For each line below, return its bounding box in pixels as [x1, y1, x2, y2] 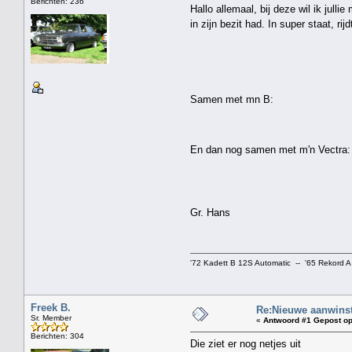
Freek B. [31, 301, 71, 313]
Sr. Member [31, 313, 71, 322]
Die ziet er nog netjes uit [190, 337, 301, 350]
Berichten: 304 [31, 331, 84, 340]
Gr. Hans [190, 206, 230, 218]
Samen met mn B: [190, 93, 273, 105]
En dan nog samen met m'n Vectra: [190, 143, 350, 156]
